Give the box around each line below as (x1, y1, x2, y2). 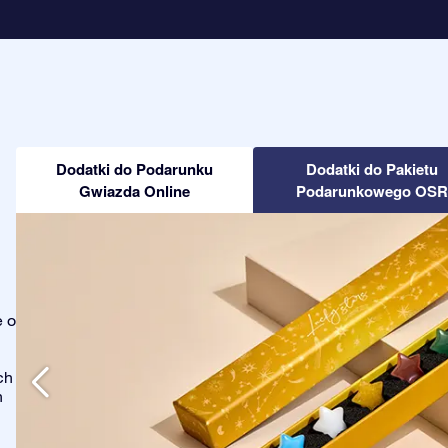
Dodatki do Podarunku (56, 158, 214, 180)
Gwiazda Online (79, 180, 191, 202)
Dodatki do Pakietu (305, 158, 438, 180)
